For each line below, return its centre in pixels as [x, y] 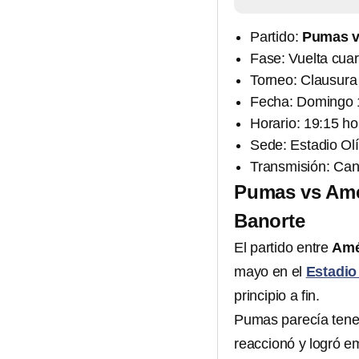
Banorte [270, 221]
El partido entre [283, 248]
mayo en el [270, 272]
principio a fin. [277, 296]
